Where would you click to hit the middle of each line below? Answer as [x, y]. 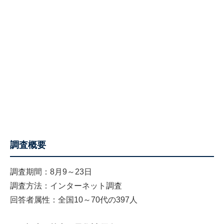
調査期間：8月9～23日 [51, 172]
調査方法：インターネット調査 [66, 186]
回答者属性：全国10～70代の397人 [74, 200]
